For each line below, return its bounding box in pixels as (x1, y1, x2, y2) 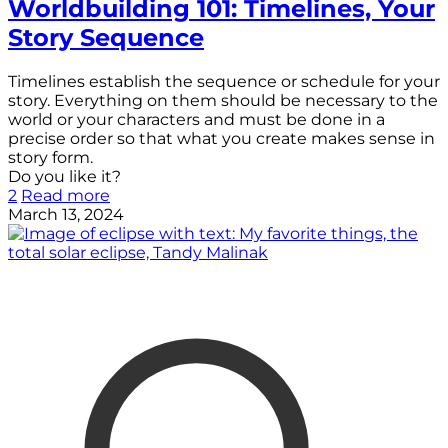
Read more (21, 186, 110, 206)
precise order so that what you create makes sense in (8, 129, 435, 149)
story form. (8, 148, 93, 168)
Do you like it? (8, 167, 121, 187)
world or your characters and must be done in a (8, 110, 385, 130)
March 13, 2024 (8, 205, 124, 225)
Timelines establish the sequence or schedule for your (8, 72, 440, 92)
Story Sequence (8, 23, 204, 53)
